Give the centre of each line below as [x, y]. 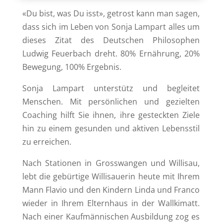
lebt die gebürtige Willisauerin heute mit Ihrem [111, 176]
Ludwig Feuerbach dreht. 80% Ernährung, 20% [111, 53]
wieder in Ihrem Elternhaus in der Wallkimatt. [111, 203]
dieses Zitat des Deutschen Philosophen [111, 40]
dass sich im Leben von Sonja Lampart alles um [111, 27]
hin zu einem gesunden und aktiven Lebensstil [111, 128]
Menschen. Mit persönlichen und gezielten [111, 101]
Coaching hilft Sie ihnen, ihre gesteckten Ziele [111, 115]
